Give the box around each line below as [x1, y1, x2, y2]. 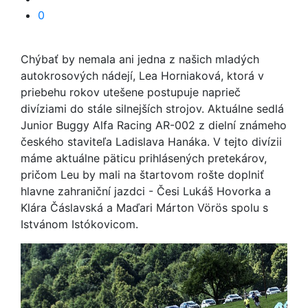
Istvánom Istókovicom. [21, 217, 142, 231]
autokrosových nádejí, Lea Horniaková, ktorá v [21, 69, 264, 82]
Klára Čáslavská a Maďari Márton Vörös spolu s [21, 201, 268, 214]
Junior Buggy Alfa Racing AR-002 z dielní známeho [21, 118, 287, 132]
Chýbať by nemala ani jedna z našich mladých [21, 52, 259, 66]
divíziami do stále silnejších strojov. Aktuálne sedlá [21, 102, 284, 115]
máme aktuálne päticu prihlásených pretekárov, [21, 151, 267, 165]
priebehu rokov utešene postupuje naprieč [21, 85, 241, 99]
